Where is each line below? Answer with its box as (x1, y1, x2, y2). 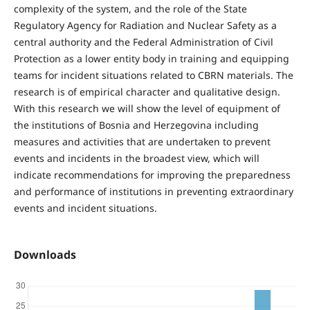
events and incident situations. (13, 201, 157, 215)
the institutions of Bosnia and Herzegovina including (13, 118, 259, 131)
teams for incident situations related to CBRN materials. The (13, 69, 293, 82)
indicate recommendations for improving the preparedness (13, 168, 291, 181)
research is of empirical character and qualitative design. (13, 85, 280, 98)
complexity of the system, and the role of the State (13, 2, 247, 15)
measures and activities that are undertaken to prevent (13, 135, 271, 148)
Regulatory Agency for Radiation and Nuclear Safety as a (13, 19, 277, 32)
